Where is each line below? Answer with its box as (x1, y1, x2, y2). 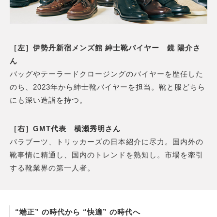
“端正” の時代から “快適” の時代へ (15, 207, 140, 216)
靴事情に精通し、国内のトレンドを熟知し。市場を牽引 (10, 150, 203, 159)
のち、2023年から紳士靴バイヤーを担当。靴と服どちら (10, 82, 205, 91)
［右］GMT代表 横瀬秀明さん (10, 124, 121, 133)
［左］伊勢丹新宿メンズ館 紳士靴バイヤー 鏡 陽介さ (10, 43, 201, 52)
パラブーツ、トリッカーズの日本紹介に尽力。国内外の (10, 137, 203, 146)
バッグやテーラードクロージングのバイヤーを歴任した (10, 69, 203, 78)
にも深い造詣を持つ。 (10, 95, 87, 104)
